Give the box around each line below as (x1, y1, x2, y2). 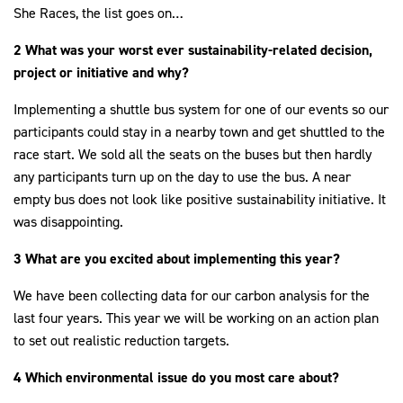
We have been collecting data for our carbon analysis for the (13, 286, 370, 306)
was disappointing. (13, 212, 123, 232)
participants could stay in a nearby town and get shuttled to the (13, 122, 385, 142)
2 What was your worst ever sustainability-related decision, (13, 40, 372, 60)
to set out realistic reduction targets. (13, 331, 229, 351)
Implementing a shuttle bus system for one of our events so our (13, 100, 389, 120)
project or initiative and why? (13, 63, 189, 83)
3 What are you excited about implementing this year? (13, 249, 340, 269)
